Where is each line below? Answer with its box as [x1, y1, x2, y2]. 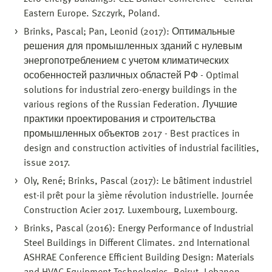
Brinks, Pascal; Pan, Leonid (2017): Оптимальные [24, 27, 235, 37]
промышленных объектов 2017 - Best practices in [24, 129, 240, 139]
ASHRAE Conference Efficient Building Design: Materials [24, 253, 254, 263]
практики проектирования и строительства [24, 114, 216, 124]
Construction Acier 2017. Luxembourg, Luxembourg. [24, 205, 238, 216]
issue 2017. [24, 158, 70, 168]
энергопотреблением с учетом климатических [24, 56, 229, 66]
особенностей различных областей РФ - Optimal [24, 70, 239, 81]
